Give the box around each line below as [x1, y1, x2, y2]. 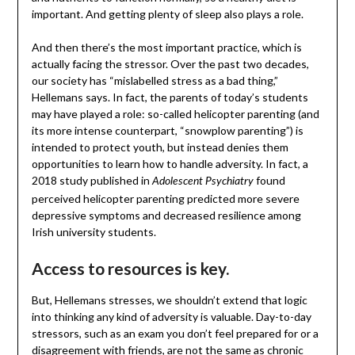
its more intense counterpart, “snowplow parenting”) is [31, 124, 303, 138]
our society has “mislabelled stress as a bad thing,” [31, 74, 278, 88]
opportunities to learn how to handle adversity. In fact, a [31, 157, 308, 171]
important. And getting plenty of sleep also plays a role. [31, 7, 303, 21]
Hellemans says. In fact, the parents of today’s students [31, 90, 308, 105]
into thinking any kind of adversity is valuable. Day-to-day [31, 310, 311, 324]
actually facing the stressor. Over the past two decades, [31, 57, 309, 71]
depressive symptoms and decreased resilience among [31, 208, 301, 223]
